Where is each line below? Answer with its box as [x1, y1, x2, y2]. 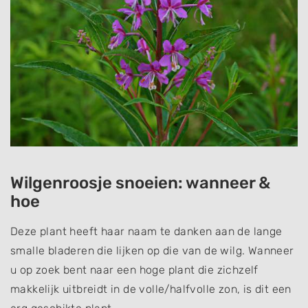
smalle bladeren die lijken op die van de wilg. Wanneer [10, 243, 294, 257]
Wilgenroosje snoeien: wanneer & [10, 173, 270, 192]
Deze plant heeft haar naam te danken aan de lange [10, 224, 283, 238]
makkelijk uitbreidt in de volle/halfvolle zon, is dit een [10, 282, 291, 296]
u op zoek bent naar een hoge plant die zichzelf [10, 263, 258, 276]
